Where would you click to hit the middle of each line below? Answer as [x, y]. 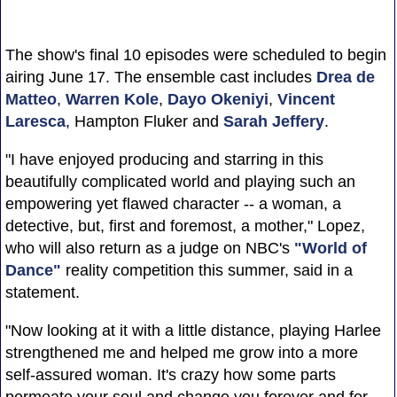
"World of [330, 249]
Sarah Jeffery [273, 122]
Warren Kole [112, 100]
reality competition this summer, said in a [206, 271]
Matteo [31, 100]
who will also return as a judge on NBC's [149, 249]
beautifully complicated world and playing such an [180, 182]
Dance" [33, 271]
